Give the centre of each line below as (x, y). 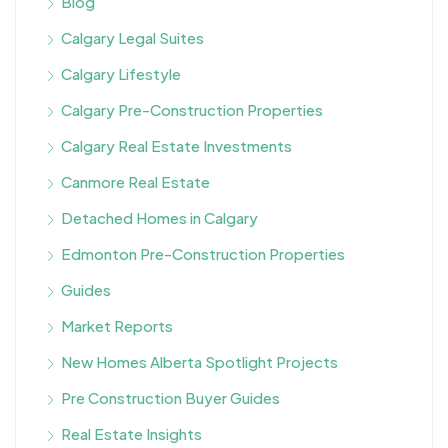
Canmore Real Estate (135, 181)
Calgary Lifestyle (121, 73)
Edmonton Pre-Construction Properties (203, 253)
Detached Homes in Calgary (159, 217)
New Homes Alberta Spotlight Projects (199, 361)
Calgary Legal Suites (132, 37)
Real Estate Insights (131, 433)
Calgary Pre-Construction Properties (192, 109)
